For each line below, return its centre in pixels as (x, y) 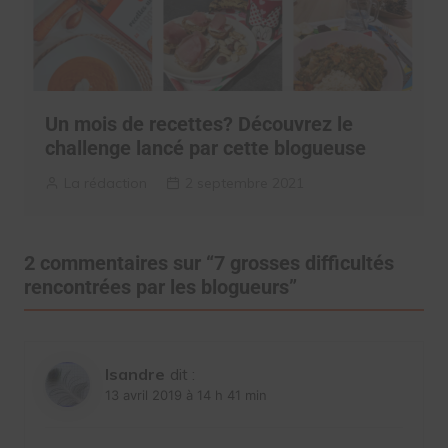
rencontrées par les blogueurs (156, 287)
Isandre (134, 374)
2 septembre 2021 (244, 183)
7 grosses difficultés (303, 263)
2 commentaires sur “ (118, 263)
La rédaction (105, 183)
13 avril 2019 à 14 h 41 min (185, 395)
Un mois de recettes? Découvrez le (198, 124)
